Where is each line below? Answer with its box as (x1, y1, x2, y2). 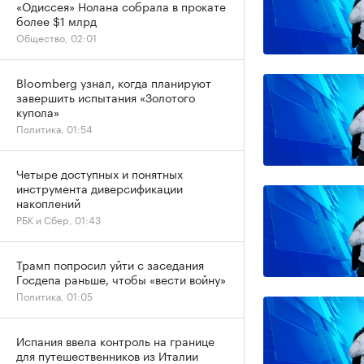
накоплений (16, 193, 80, 211)
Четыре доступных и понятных (16, 164, 183, 182)
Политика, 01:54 (16, 120, 93, 136)
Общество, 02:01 (16, 29, 97, 45)
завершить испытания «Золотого (16, 88, 195, 106)
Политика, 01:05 (16, 288, 93, 303)
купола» (16, 102, 59, 120)
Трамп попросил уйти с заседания (16, 255, 204, 273)
